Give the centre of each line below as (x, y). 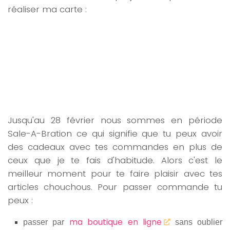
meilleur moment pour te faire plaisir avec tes (115, 174)
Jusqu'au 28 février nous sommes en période (115, 120)
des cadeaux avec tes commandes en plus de (115, 147)
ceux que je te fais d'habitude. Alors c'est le (115, 160)
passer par (44, 222)
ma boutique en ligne (116, 222)
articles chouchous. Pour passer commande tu (115, 187)
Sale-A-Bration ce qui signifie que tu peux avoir (115, 134)
